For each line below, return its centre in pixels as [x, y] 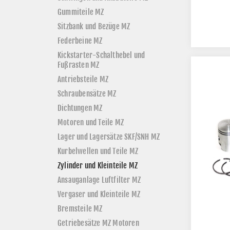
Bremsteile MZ [80, 208]
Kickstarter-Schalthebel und [101, 55]
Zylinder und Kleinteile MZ [98, 165]
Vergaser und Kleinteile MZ [99, 194]
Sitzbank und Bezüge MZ [94, 26]
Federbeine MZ [80, 41]
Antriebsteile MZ [83, 79]
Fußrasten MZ [79, 65]
